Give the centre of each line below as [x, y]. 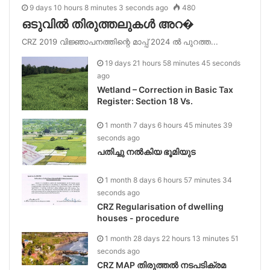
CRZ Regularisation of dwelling [161, 207]
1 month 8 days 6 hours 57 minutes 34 [169, 180]
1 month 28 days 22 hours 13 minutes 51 [172, 239]
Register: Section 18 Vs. [145, 101]
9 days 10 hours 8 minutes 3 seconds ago [99, 7]
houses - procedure [138, 218]
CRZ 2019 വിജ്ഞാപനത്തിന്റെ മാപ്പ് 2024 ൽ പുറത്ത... [120, 41]
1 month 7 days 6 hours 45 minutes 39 [169, 125]
